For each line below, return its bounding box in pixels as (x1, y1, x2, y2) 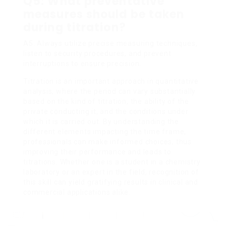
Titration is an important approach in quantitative (23, 77, 199, 85)
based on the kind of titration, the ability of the (23, 97, 189, 105)
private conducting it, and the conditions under (23, 107, 189, 116)
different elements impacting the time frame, (23, 127, 187, 136)
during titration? (23, 19, 126, 35)
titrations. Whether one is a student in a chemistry (23, 157, 201, 166)
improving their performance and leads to (23, 147, 172, 156)
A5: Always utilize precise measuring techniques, (23, 39, 198, 47)
